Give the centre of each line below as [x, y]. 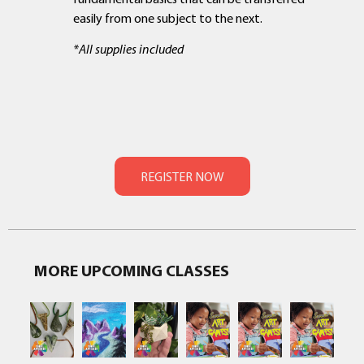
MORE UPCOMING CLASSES [132, 270]
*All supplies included [128, 49]
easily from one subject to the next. [168, 18]
